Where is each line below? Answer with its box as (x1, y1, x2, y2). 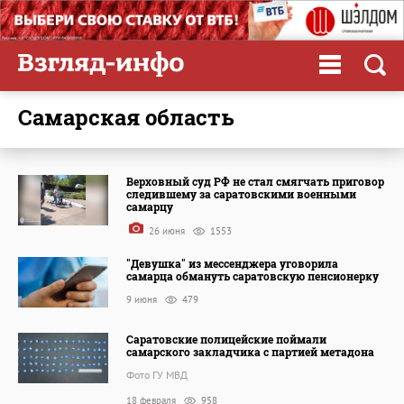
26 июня (146, 224, 188, 237)
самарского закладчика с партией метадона (126, 344, 374, 359)
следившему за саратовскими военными (126, 186, 356, 201)
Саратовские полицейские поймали (126, 331, 326, 346)
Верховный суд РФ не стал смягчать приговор (126, 173, 384, 188)
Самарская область (32, 102, 234, 132)
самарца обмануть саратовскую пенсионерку (126, 268, 379, 283)
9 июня (126, 292, 160, 306)
